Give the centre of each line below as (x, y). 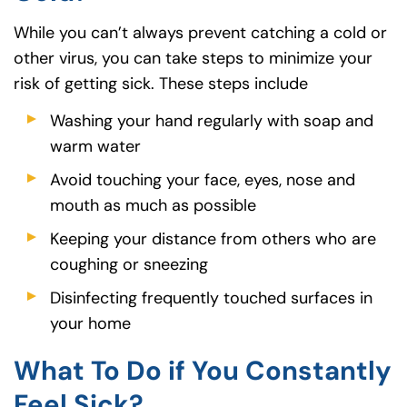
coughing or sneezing (129, 264)
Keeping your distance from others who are (213, 238)
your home (90, 323)
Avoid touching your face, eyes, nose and (203, 179)
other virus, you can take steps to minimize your (193, 59)
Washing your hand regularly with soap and (212, 120)
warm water (95, 146)
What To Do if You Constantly (203, 371)
